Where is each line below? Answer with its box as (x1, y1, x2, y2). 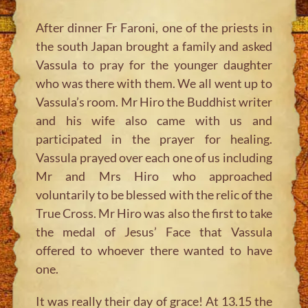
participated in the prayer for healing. (36, 131, 272, 146)
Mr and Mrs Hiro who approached (36, 168, 272, 184)
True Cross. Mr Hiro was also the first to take (36, 205, 272, 221)
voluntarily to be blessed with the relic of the (36, 186, 272, 202)
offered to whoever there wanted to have (36, 242, 272, 258)
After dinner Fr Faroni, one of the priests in (36, 19, 272, 35)
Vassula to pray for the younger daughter (36, 56, 272, 72)
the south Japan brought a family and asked (36, 38, 272, 54)
